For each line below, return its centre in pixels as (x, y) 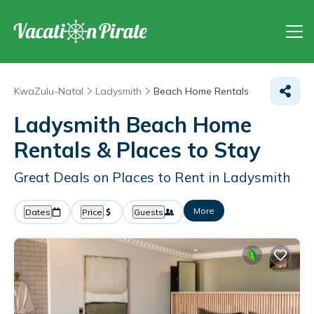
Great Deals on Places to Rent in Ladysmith (152, 177)
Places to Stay (188, 150)
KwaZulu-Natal (49, 91)
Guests (149, 212)
